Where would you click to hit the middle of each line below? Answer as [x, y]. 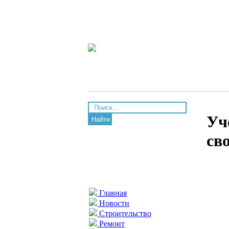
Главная [112, 193]
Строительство [124, 213]
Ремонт [111, 224]
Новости [113, 203]
